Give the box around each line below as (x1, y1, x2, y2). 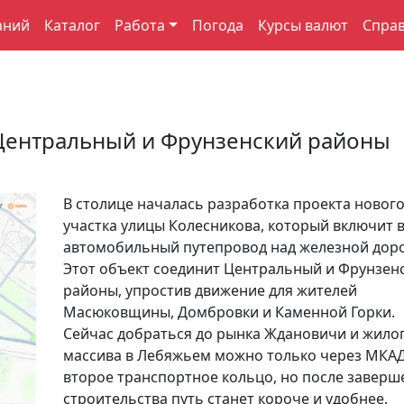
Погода (191, 15, 243, 35)
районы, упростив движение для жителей (62, 280, 357, 300)
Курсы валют (257, 15, 348, 35)
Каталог (44, 15, 100, 35)
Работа (115, 15, 165, 35)
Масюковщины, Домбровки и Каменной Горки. (62, 302, 395, 322)
